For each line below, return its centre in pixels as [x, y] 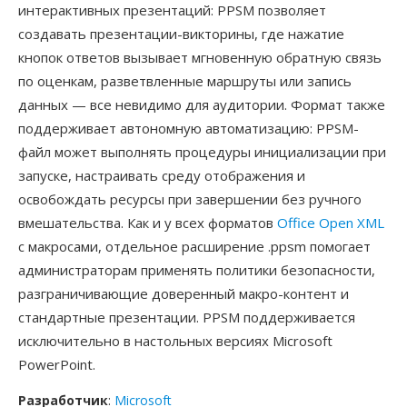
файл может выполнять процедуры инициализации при [202, 152]
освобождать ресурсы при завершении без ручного [190, 199]
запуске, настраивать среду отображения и [162, 175]
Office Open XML [331, 223]
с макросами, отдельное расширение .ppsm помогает [194, 246]
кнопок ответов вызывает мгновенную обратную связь [200, 57]
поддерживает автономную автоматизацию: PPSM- [189, 128]
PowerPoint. [57, 364]
